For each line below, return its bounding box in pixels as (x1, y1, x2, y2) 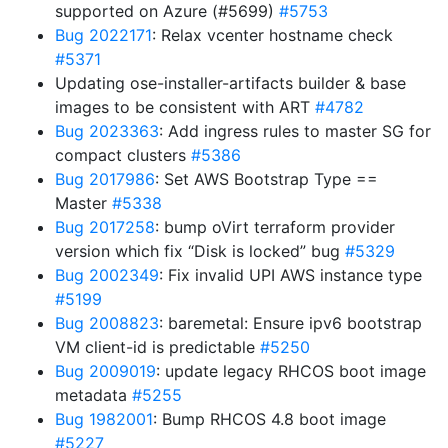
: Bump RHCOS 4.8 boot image (153, 409, 386, 429)
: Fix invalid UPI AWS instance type (159, 265, 422, 285)
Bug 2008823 (55, 313, 159, 333)
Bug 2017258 (55, 217, 155, 237)
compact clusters (55, 145, 191, 165)
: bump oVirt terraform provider (155, 217, 395, 237)
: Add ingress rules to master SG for (159, 121, 431, 141)
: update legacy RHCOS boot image (156, 361, 426, 381)
